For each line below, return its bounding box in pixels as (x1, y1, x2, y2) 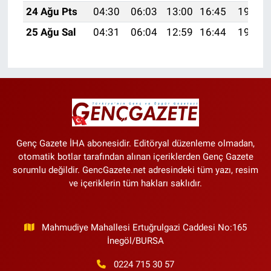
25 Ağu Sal (25, 25, 76, 38)
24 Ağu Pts (25, 5, 77, 18)
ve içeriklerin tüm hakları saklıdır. (69, 177, 202, 189)
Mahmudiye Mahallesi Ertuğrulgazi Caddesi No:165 (42, 221, 247, 233)
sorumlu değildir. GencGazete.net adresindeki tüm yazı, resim (13, 164, 258, 175)
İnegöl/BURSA (107, 235, 164, 246)
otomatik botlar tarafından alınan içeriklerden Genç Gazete (18, 151, 253, 162)
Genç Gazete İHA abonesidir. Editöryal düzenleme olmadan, (16, 137, 255, 149)
